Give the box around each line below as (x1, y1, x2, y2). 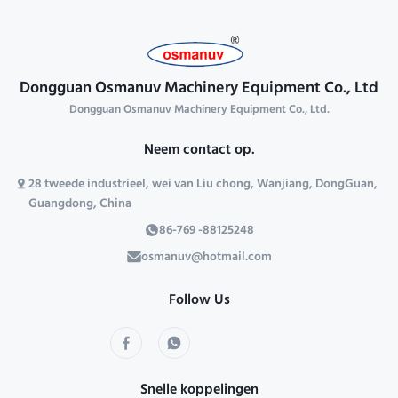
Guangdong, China (28, 192, 131, 218)
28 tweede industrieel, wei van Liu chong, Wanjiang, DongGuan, (28, 172, 378, 198)
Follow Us (168, 287, 230, 316)
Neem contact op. (143, 137, 255, 166)
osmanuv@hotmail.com (140, 245, 272, 271)
